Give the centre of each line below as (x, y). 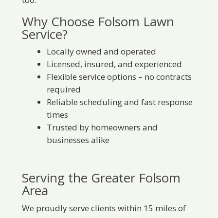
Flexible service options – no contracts (119, 77)
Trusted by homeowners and (102, 127)
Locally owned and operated (101, 52)
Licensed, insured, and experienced (114, 64)
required (64, 90)
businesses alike (78, 140)
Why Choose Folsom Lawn (98, 22)
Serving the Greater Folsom (101, 178)
